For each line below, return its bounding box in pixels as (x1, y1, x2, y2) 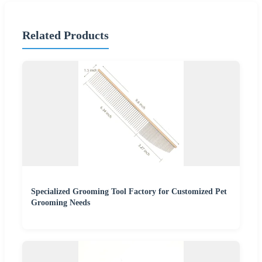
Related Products (22, 29, 109, 42)
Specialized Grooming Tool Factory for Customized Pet (31, 187, 227, 196)
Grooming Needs (31, 198, 90, 207)
